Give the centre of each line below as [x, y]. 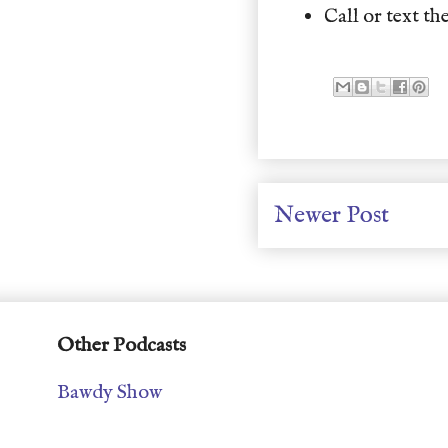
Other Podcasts [121, 345]
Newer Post [331, 215]
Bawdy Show [109, 392]
